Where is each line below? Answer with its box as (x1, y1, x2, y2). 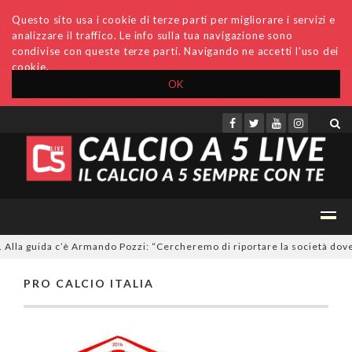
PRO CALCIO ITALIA (24, 277, 154, 290)
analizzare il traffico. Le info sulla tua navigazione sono (12, 29, 293, 42)
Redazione (225, 90, 269, 102)
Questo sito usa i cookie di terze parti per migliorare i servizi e (12, 13, 335, 26)
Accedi (40, 90, 76, 102)
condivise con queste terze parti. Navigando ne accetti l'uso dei (12, 45, 339, 57)
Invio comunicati (141, 90, 210, 102)
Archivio (90, 90, 126, 102)
